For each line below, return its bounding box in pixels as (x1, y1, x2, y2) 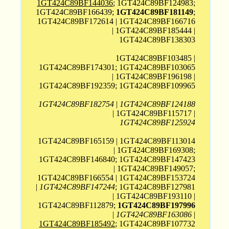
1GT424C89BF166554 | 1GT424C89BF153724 (37, 173, 196, 182)
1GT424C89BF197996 (118, 200, 196, 210)
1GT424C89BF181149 (116, 7, 194, 16)
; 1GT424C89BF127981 (115, 182, 196, 191)
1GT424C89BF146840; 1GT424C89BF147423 (39, 154, 196, 164)
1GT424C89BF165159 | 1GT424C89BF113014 (38, 136, 196, 145)
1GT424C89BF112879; (38, 200, 118, 210)
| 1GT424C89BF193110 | (112, 191, 196, 200)
